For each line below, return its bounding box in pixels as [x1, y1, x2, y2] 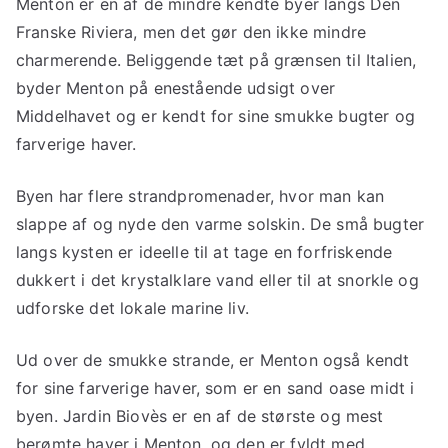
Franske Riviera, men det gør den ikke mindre [16, 21, 367, 42]
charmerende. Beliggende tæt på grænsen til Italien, [16, 49, 417, 70]
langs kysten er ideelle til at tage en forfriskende [16, 241, 393, 262]
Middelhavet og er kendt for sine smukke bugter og [16, 105, 415, 126]
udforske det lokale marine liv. [16, 297, 249, 318]
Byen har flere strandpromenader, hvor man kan [16, 185, 385, 206]
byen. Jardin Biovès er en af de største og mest [16, 405, 384, 426]
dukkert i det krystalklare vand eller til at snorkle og [16, 269, 419, 290]
